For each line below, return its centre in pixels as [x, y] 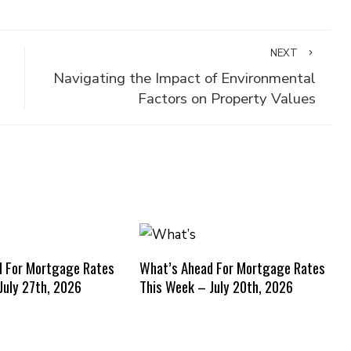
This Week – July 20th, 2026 [216, 286]
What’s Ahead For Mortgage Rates [232, 267]
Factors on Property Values [226, 99]
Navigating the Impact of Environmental [184, 78]
